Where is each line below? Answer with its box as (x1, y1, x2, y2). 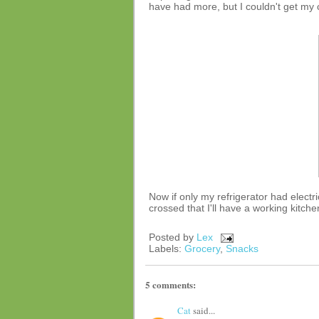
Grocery (184, 243, 220, 254)
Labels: (149, 243, 184, 254)
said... (191, 303, 215, 317)
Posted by (149, 231, 197, 243)
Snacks (226, 243, 258, 254)
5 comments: (145, 278, 196, 292)
